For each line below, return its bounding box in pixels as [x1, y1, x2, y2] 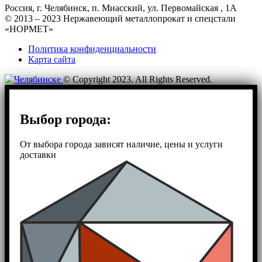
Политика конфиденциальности [28, 44, 156, 54]
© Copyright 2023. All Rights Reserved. [63, 74, 212, 84]
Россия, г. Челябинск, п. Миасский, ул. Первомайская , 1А [5, 3, 237, 13]
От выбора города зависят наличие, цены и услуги [20, 139, 223, 149]
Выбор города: [20, 111, 111, 127]
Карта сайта [28, 54, 75, 64]
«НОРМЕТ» [5, 24, 53, 34]
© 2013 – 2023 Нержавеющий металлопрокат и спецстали [5, 13, 236, 23]
